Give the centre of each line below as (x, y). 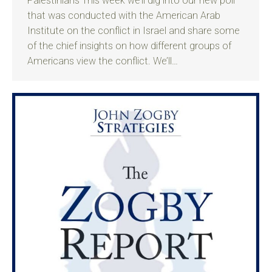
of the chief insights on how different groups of (129, 46)
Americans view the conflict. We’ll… (103, 61)
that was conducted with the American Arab (124, 15)
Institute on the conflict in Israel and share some (134, 31)
